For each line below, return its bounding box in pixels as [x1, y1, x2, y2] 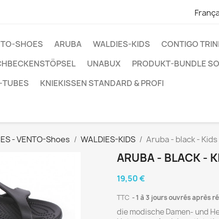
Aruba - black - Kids [146, 134, 218, 145]
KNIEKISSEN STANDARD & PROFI [40, 78, 164, 88]
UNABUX [87, 58, 121, 69]
